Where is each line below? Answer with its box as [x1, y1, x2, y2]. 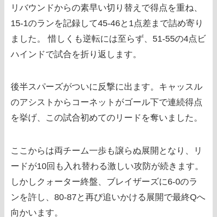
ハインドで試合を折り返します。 [11, 49, 142, 59]
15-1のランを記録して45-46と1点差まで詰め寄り [11, 18, 204, 28]
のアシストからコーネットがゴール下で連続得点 [11, 97, 203, 108]
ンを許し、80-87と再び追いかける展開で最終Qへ [11, 192, 206, 202]
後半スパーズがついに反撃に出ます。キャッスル [11, 82, 203, 92]
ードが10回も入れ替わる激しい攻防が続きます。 [11, 161, 204, 171]
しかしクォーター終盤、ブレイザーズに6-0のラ [11, 177, 198, 187]
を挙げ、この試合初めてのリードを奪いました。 [11, 113, 203, 123]
